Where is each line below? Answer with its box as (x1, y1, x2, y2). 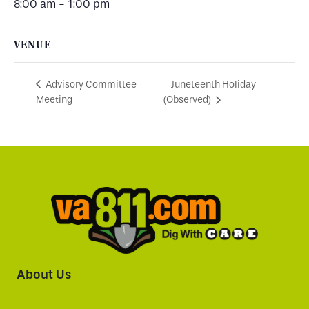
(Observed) (163, 94, 213, 106)
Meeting (36, 93, 72, 106)
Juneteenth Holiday (170, 78, 256, 90)
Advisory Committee (43, 78, 137, 90)
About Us (17, 267, 71, 283)
